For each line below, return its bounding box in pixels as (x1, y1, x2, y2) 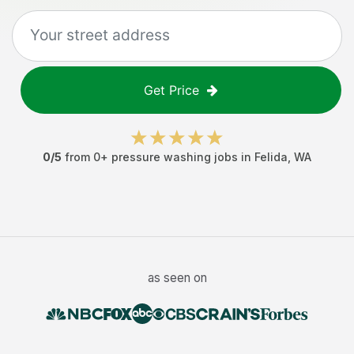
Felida (254, 150, 288, 164)
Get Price (144, 82, 199, 98)
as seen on (147, 270, 207, 285)
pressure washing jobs (111, 150, 238, 164)
